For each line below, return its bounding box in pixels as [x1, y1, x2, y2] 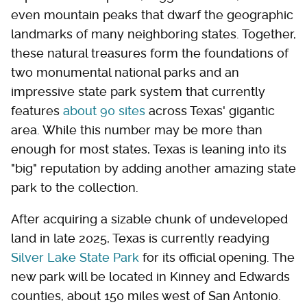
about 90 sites [63, 103, 145, 118]
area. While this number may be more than [11, 122, 262, 137]
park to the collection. [11, 180, 142, 195]
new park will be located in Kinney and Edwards [11, 269, 290, 284]
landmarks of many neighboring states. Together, [11, 26, 296, 41]
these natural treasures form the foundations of [11, 45, 288, 60]
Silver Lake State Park [11, 249, 139, 265]
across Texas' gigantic [145, 103, 275, 118]
